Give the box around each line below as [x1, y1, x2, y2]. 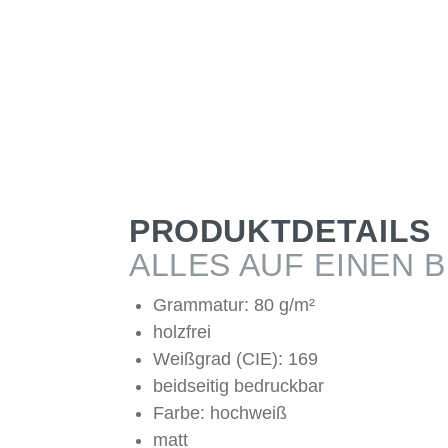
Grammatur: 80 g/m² [152, 295, 315, 316]
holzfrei [152, 322, 211, 343]
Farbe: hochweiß [152, 403, 287, 424]
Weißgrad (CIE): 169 [152, 349, 318, 370]
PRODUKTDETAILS [128, 213, 431, 250]
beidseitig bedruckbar [152, 376, 324, 397]
